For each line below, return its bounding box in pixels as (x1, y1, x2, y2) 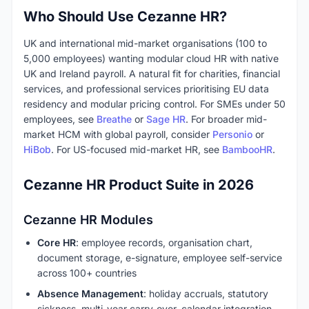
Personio (212, 128, 252, 140)
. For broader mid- (186, 112, 267, 125)
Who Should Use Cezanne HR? (23, 8, 227, 25)
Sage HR (146, 112, 186, 125)
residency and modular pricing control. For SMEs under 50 (23, 97, 286, 110)
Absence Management (37, 287, 143, 299)
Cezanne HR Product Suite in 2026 (23, 176, 254, 193)
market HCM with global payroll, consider (23, 128, 212, 140)
